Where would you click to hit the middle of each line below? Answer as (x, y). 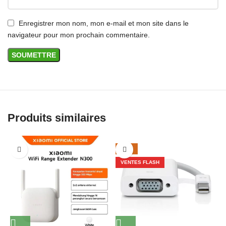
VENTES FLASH (140, 162)
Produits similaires (57, 118)
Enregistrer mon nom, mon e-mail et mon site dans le (104, 23)
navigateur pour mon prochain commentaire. (79, 35)
